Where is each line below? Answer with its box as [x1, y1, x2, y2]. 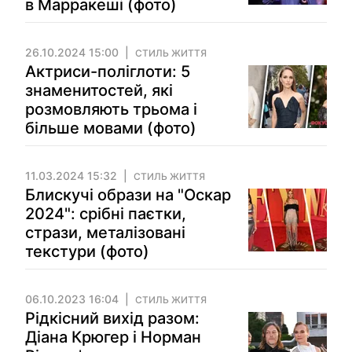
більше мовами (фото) [25, 119, 196, 137]
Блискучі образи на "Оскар [25, 185, 231, 204]
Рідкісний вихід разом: [25, 309, 200, 328]
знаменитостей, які [25, 81, 173, 100]
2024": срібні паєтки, [25, 204, 186, 223]
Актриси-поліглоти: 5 [25, 62, 190, 81]
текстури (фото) [25, 242, 149, 261]
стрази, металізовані [25, 223, 185, 242]
